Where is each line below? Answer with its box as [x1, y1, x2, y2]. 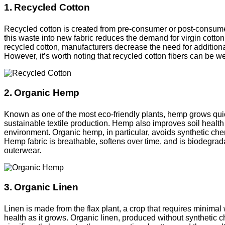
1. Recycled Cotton [4, 2, 90, 13]
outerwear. [4, 146, 41, 155]
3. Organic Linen [4, 181, 78, 192]
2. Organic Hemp [4, 87, 80, 98]
